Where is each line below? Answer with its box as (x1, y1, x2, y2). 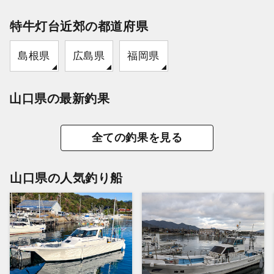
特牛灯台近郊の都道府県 (10, 19, 149, 33)
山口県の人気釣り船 (10, 171, 123, 185)
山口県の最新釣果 (9, 91, 110, 105)
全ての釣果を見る (91, 131, 183, 144)
